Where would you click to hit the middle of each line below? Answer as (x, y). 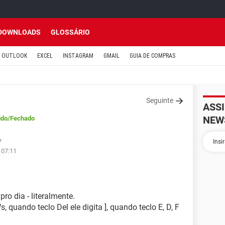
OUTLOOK (14, 56)
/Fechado (21, 118)
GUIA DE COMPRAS (152, 56)
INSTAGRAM (78, 56)
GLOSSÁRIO (70, 32)
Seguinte (160, 100)
